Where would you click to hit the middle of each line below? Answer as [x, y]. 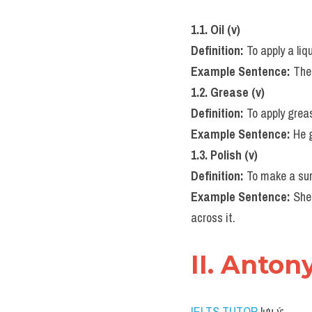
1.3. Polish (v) [224, 155]
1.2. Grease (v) [228, 92]
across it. [213, 218]
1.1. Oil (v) [216, 30]
